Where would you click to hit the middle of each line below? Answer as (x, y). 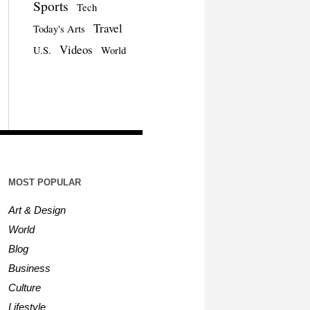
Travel (108, 28)
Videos (76, 49)
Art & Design (37, 210)
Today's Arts (59, 28)
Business (29, 268)
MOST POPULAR (44, 182)
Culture (24, 287)
